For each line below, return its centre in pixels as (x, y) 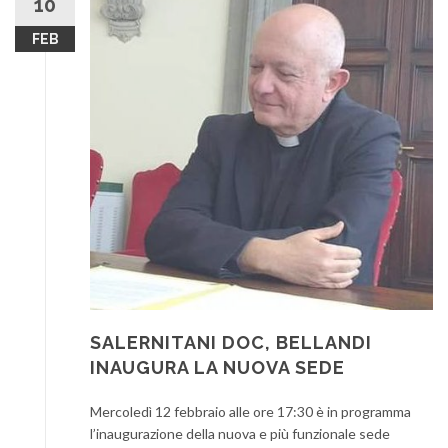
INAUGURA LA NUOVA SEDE (217, 367)
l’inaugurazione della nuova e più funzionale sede (240, 433)
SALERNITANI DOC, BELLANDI (231, 342)
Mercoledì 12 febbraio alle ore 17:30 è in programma (250, 411)
